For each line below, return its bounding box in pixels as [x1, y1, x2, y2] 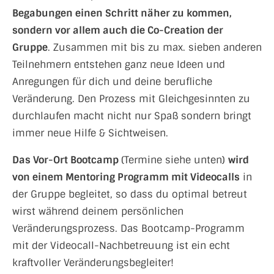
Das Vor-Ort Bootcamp [12, 154, 121, 166]
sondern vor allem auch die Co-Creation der [12, 24, 223, 37]
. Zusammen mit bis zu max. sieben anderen [48, 41, 262, 54]
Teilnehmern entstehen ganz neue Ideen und [12, 58, 225, 71]
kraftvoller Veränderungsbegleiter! [12, 256, 177, 269]
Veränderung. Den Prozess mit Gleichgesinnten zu [12, 92, 250, 105]
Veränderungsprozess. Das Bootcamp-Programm [12, 222, 245, 235]
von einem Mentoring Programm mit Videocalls [12, 171, 240, 183]
